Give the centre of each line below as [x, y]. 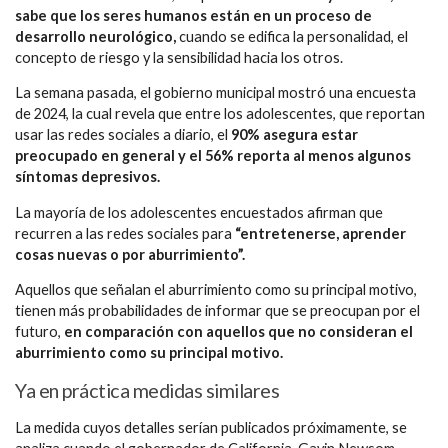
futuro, [39, 332]
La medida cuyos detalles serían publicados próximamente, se [211, 427]
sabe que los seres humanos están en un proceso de [193, 15]
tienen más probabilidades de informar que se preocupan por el [217, 311]
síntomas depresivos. [87, 177]
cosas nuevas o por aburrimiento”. [130, 254]
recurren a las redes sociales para [125, 233]
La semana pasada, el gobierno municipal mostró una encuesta [215, 93]
